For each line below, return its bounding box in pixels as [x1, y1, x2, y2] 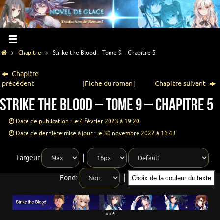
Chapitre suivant [155, 80, 208, 88]
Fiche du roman [85, 80, 133, 88]
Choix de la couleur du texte [150, 174, 211, 182]
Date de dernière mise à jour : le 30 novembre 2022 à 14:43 [15, 129, 176, 137]
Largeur [16, 154, 40, 163]
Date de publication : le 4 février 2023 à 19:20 [15, 117, 139, 126]
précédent [2, 80, 35, 88]
